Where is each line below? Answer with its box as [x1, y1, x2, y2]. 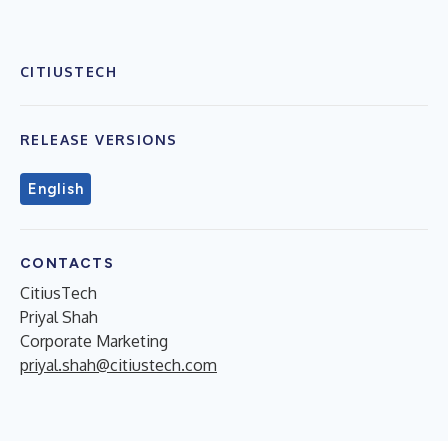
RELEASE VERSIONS [20, 130, 178, 148]
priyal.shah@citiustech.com [20, 354, 217, 375]
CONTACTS [20, 254, 115, 272]
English [28, 179, 84, 198]
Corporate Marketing [20, 330, 168, 351]
